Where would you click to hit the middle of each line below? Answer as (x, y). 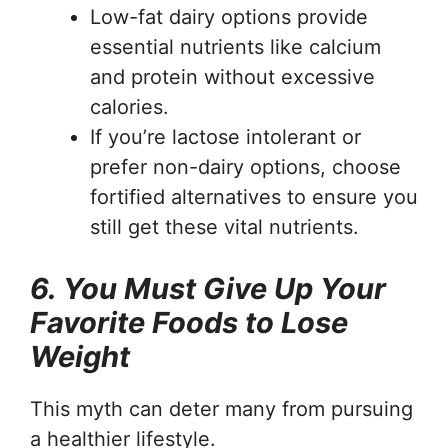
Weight (80, 356)
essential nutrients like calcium (235, 46)
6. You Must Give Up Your (208, 288)
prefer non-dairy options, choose (245, 166)
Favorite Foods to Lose (189, 322)
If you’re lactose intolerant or (225, 136)
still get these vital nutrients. (224, 226)
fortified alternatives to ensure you (254, 196)
